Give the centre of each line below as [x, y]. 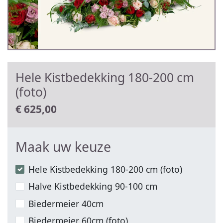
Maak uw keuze [63, 147]
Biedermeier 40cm [66, 203]
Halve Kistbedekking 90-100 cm [93, 186]
